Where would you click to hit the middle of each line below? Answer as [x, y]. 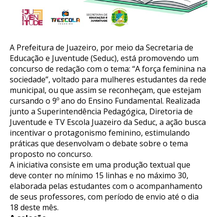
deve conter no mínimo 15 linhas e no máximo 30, [99, 176]
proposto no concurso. [51, 154]
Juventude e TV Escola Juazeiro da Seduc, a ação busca [108, 122]
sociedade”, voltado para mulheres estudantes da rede [108, 80]
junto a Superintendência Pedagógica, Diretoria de [101, 112]
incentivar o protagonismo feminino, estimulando [100, 133]
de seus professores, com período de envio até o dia [104, 197]
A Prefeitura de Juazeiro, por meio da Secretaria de [101, 48]
